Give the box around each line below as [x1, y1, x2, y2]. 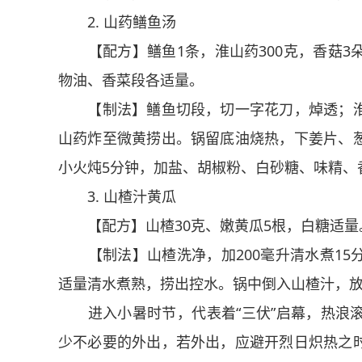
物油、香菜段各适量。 [58, 70, 204, 90]
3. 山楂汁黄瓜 [58, 187, 176, 206]
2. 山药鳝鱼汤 [58, 12, 176, 32]
